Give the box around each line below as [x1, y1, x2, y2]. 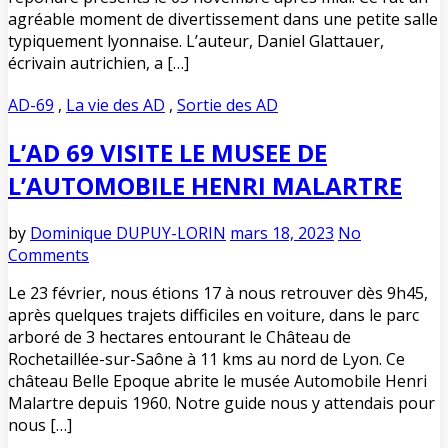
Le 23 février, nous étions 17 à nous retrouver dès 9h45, [8, 281, 428, 304]
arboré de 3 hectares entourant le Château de [8, 325, 351, 348]
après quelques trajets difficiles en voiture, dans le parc [8, 303, 419, 326]
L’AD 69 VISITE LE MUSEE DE [8, 135, 327, 169]
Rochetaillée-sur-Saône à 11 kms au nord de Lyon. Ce [8, 347, 405, 370]
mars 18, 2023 [230, 221, 334, 244]
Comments [8, 243, 89, 266]
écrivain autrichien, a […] [8, 51, 189, 74]
